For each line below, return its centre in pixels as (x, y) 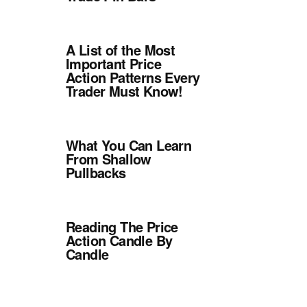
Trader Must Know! (124, 91)
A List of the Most (121, 50)
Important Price (113, 63)
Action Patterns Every (133, 77)
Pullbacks (96, 172)
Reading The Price (122, 226)
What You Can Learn (129, 145)
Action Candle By (119, 240)
